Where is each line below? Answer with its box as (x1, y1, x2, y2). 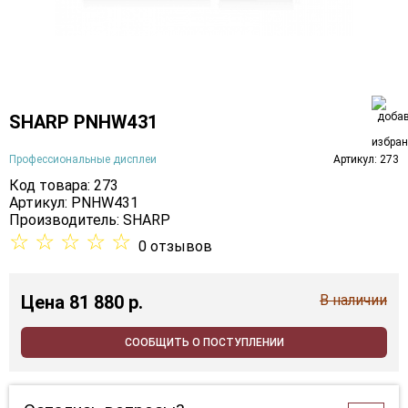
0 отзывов (138, 238, 212, 256)
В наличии (320, 291, 387, 310)
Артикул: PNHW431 (9, 194, 138, 212)
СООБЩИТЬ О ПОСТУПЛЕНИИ (124, 336, 284, 350)
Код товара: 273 (9, 177, 118, 195)
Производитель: (9, 211, 123, 229)
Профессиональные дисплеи (9, 152, 157, 166)
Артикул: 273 (333, 152, 399, 166)
